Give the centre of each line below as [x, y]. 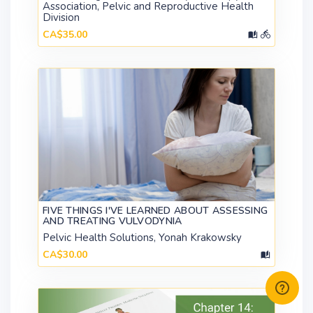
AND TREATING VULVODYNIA [112, 221]
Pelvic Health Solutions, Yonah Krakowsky [142, 237]
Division [61, 17]
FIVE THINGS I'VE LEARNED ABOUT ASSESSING [155, 210]
